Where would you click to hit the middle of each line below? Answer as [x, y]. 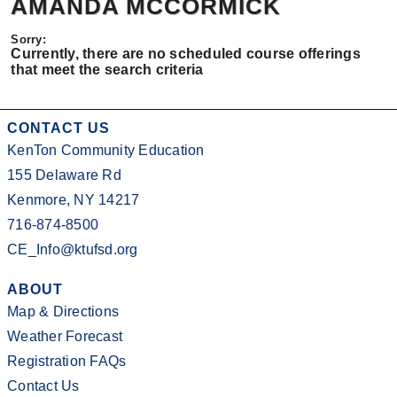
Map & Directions [63, 311]
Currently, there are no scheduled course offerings [186, 54]
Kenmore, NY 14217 [74, 200]
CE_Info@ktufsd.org [73, 249]
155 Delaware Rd [64, 175]
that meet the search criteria [107, 70]
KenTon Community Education [106, 150]
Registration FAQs [67, 361]
